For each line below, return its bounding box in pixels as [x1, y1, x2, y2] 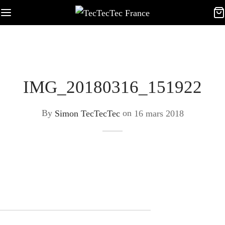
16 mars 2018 [134, 108, 184, 119]
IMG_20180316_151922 [23, 77, 202, 97]
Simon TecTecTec [54, 108, 120, 119]
